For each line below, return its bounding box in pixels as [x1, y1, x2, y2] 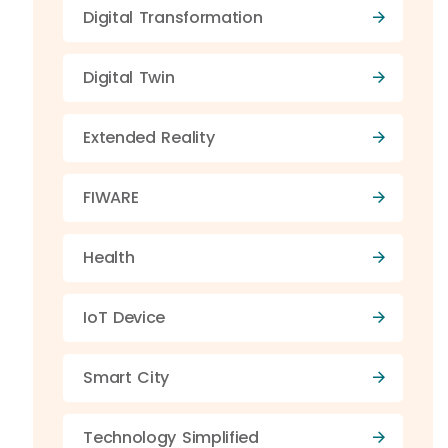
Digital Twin [83, 66, 175, 89]
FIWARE [83, 186, 139, 209]
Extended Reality [83, 126, 215, 149]
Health [83, 246, 135, 269]
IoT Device [83, 306, 166, 329]
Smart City [83, 366, 170, 389]
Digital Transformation [83, 6, 263, 29]
